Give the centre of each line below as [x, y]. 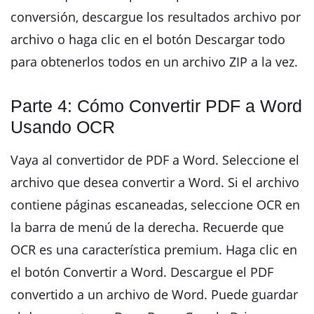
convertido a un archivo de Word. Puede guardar [154, 294]
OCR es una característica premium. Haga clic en [154, 250]
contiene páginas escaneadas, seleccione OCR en [155, 205]
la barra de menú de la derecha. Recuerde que [147, 227]
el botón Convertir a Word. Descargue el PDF [142, 272]
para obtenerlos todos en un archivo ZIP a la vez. [154, 62]
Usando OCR [63, 127]
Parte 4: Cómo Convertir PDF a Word [156, 106]
